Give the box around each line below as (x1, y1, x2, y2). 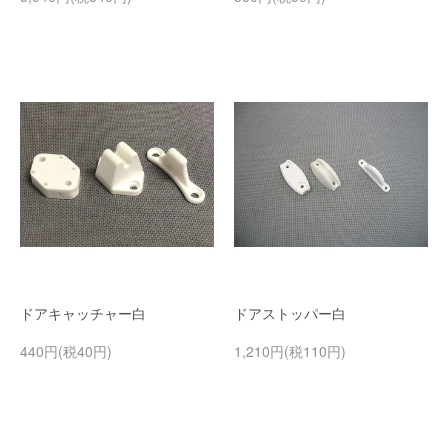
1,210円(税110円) (234, 340, 346, 361)
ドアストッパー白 (234, 302, 346, 323)
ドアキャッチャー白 (20, 302, 146, 323)
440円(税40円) (20, 340, 112, 361)
